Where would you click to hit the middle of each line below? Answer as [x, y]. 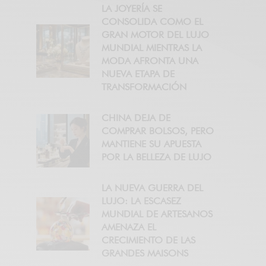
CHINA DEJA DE [136, 118]
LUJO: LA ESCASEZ [141, 201]
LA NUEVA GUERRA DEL [152, 188]
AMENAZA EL [129, 227]
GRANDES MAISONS [145, 254]
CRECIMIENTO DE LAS [148, 240]
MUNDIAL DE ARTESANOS [157, 214]
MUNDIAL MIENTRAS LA [152, 48]
